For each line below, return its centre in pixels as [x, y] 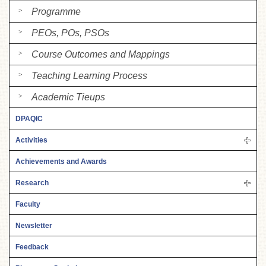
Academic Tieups [68, 97]
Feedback [32, 247]
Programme [56, 11]
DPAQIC [29, 118]
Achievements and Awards [61, 161]
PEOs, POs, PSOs [70, 33]
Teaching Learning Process [89, 75]
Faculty [28, 204]
